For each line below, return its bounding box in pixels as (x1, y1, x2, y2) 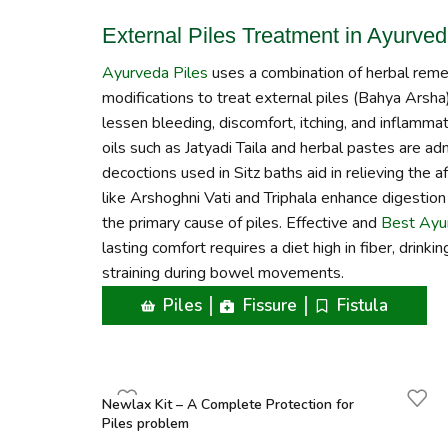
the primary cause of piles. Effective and (102, 212, 381, 235)
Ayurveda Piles (102, 62, 208, 85)
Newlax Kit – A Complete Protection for (102, 395, 354, 415)
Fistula (337, 294, 389, 318)
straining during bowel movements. (102, 262, 344, 285)
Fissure (242, 294, 297, 318)
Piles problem (102, 414, 189, 434)
